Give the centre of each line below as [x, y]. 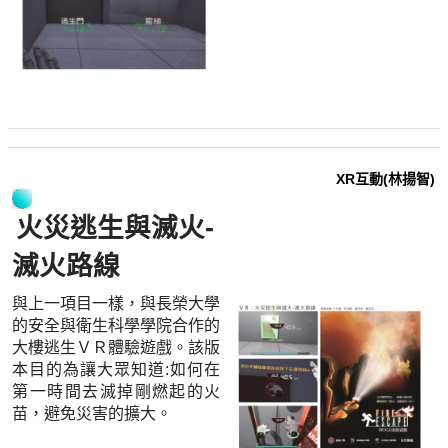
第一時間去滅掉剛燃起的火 [116, 391]
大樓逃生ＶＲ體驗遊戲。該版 [116, 347]
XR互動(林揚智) [386, 178]
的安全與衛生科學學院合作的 [116, 325]
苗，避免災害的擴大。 [92, 413]
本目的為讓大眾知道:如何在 [116, 369]
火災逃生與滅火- [115, 227]
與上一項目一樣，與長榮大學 [116, 303]
